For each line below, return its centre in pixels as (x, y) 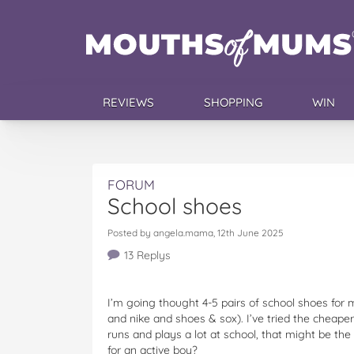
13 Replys (147, 255)
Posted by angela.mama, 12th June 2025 (195, 233)
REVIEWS (128, 102)
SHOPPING (233, 102)
